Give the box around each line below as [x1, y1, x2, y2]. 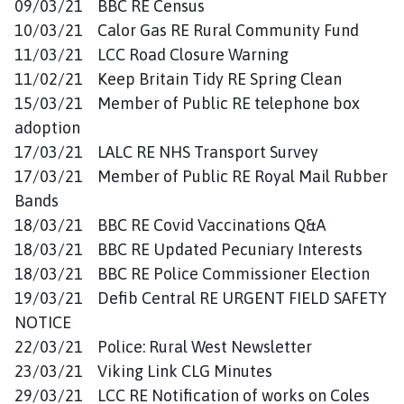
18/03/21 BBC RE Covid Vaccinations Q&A [14, 215, 326, 234]
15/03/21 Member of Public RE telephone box [14, 93, 360, 113]
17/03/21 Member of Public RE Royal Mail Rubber [14, 166, 388, 186]
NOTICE [14, 312, 71, 332]
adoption [14, 117, 80, 137]
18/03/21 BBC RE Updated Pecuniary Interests [14, 239, 363, 259]
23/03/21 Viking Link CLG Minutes [14, 361, 272, 381]
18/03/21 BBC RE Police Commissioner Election [14, 263, 370, 283]
